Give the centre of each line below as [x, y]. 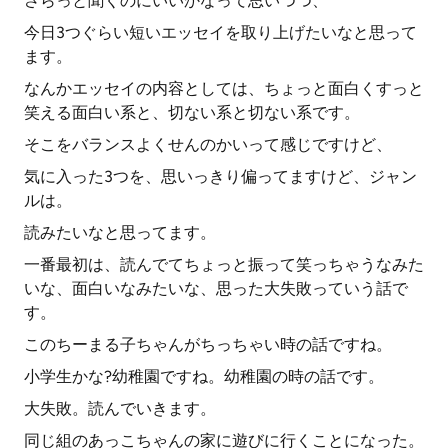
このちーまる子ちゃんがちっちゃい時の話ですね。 [208, 344]
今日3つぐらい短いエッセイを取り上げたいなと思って [220, 32]
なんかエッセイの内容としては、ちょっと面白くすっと [224, 88]
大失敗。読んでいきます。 [120, 408]
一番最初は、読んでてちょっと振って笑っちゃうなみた [224, 264]
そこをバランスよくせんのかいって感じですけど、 [208, 144]
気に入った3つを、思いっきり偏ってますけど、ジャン [220, 176]
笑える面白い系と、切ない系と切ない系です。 [192, 112]
